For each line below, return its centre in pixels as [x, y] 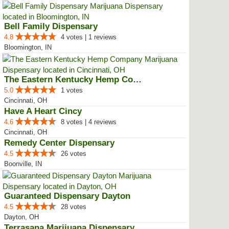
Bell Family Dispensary [51, 26]
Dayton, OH [21, 217]
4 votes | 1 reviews [89, 37]
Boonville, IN [23, 164]
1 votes [72, 90]
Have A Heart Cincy [43, 111]
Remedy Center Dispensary [59, 143]
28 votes [74, 207]
